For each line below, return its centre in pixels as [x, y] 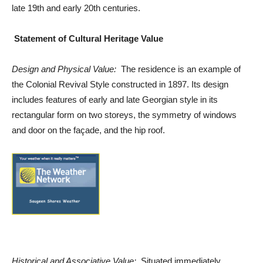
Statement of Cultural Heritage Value [89, 38]
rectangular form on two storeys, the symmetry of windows [124, 115]
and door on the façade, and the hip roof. [88, 130]
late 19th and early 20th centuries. [76, 8]
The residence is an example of [178, 69]
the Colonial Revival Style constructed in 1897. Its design [120, 84]
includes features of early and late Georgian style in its [115, 100]
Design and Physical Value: [64, 69]
